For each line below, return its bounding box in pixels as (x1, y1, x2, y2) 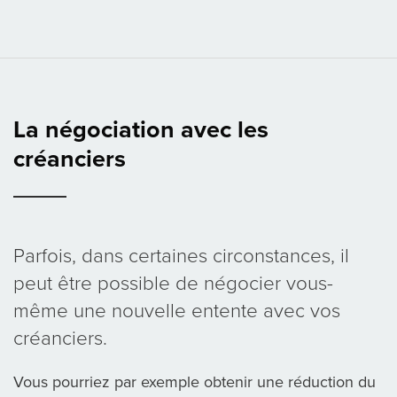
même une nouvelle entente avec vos (13, 298, 340, 323)
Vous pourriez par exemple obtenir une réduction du (13, 372, 376, 393)
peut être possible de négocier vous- (13, 270, 333, 295)
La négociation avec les (13, 115, 269, 145)
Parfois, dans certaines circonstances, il (13, 243, 349, 268)
